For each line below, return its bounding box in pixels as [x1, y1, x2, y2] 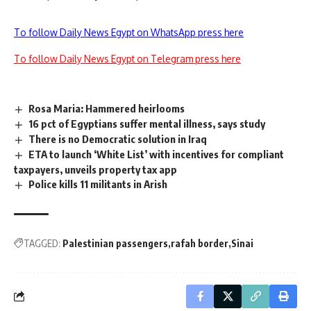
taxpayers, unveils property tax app [14, 163, 177, 176]
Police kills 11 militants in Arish [28, 178, 168, 191]
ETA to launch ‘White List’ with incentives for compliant [28, 148, 285, 161]
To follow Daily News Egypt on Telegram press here [14, 53, 241, 65]
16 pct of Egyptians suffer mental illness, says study [28, 117, 266, 131]
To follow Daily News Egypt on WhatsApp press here [14, 26, 244, 39]
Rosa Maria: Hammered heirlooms [28, 102, 185, 115]
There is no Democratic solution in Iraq [28, 133, 208, 146]
